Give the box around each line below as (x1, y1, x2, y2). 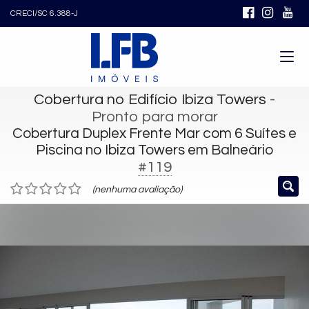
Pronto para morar (91, 109, 218, 125)
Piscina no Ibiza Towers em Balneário (36, 143, 273, 157)
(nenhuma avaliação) (92, 185, 182, 195)
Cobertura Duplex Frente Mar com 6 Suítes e (12, 126, 297, 141)
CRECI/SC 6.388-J (10, 9, 78, 18)
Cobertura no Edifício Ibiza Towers (34, 92, 266, 108)
